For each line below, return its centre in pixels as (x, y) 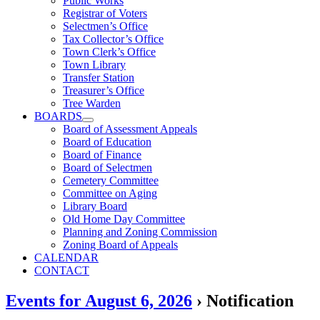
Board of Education (107, 142)
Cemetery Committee (111, 180)
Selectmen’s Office (105, 26)
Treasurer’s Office (104, 90)
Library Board (95, 206)
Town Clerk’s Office (109, 52)
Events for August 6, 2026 (99, 300)
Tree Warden (92, 103)
